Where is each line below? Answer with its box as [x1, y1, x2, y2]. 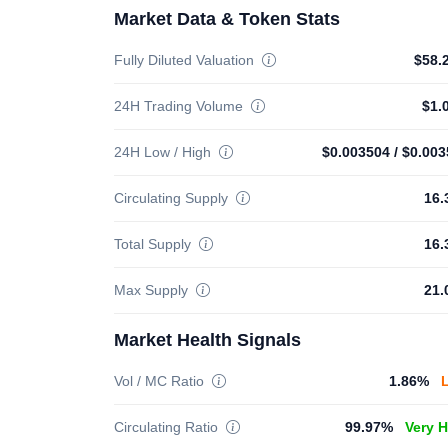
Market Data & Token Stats [114, 9, 340, 30]
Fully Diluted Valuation [114, 52, 258, 69]
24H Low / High [114, 144, 215, 161]
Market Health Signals [114, 330, 301, 351]
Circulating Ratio [114, 419, 222, 436]
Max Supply [114, 282, 192, 299]
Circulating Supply [114, 190, 232, 207]
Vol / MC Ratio [114, 373, 208, 390]
